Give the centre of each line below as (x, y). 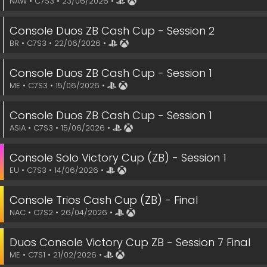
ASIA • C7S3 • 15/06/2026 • (61, 128)
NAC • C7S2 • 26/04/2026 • (62, 212)
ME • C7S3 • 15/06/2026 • (58, 86)
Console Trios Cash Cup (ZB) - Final (104, 200)
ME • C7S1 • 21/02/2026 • (57, 255)
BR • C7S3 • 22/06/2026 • (59, 43)
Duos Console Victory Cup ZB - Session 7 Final (130, 242)
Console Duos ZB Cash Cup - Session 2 (112, 31)
